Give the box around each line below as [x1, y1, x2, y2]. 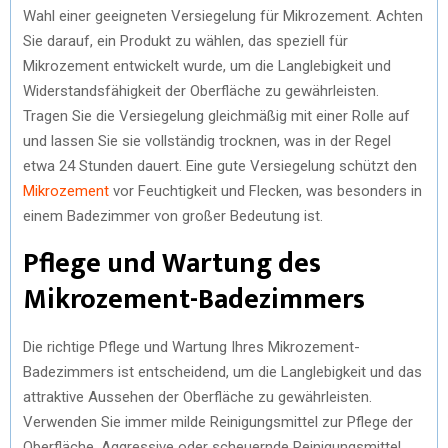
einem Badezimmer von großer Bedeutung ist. [23, 206, 323, 225]
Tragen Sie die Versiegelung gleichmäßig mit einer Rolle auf [23, 106, 410, 125]
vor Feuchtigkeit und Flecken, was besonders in [109, 181, 422, 200]
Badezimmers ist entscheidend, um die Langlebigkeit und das [23, 362, 422, 381]
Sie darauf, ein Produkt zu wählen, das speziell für [23, 31, 348, 50]
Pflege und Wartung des [23, 239, 321, 287]
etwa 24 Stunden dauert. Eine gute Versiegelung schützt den [23, 156, 417, 175]
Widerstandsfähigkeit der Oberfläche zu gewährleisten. [23, 81, 379, 100]
